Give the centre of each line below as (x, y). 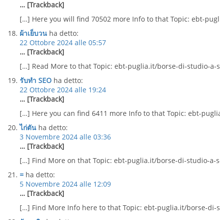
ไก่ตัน (28, 127)
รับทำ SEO (36, 80)
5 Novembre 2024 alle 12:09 (65, 184)
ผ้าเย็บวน (33, 33)
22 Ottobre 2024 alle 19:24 (63, 90)
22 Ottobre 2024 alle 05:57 (63, 42)
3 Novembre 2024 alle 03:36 (65, 137)
